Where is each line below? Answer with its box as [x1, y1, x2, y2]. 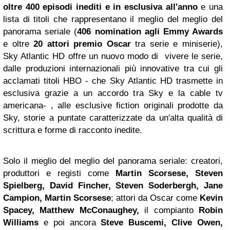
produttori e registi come [3, 168, 116, 179]
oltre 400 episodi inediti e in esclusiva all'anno [3, 2, 201, 12]
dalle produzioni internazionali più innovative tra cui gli [3, 64, 223, 74]
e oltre [3, 39, 34, 49]
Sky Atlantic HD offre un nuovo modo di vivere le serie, [3, 51, 223, 62]
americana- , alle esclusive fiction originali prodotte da [3, 101, 223, 111]
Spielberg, [3, 181, 45, 191]
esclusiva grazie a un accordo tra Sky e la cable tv [3, 88, 223, 99]
